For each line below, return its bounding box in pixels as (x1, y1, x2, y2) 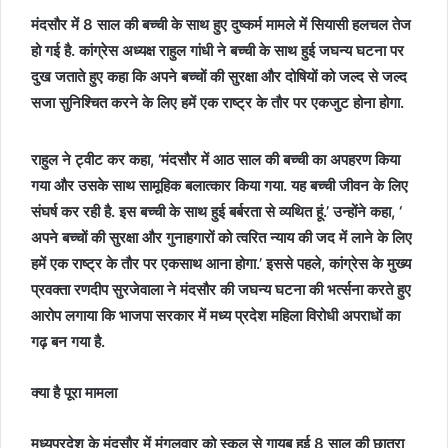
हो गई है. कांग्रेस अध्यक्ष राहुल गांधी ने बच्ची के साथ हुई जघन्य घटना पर (31, 41, 404, 60)
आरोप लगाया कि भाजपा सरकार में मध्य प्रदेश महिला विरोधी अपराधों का (31, 306, 400, 325)
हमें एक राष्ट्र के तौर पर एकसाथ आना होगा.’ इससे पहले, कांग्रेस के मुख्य (31, 254, 411, 273)
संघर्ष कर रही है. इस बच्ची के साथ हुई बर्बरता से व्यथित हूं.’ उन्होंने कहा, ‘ (31, 202, 402, 221)
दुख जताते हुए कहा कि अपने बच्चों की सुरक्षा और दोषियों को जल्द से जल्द (31, 67, 407, 86)
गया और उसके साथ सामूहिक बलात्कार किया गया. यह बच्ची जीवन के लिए (31, 176, 408, 195)
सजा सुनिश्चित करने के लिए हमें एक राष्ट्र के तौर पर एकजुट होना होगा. (31, 93, 404, 112)
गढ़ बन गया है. (31, 332, 105, 351)
